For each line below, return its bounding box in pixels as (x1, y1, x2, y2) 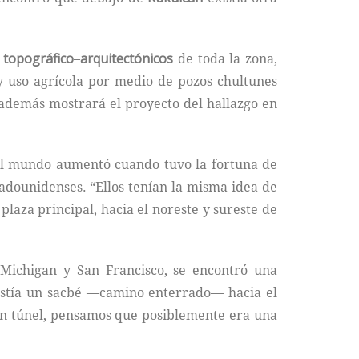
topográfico (3, 49, 75, 67)
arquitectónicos (80, 49, 174, 67)
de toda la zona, (173, 49, 278, 67)
